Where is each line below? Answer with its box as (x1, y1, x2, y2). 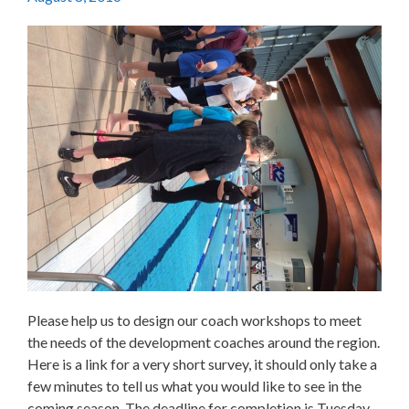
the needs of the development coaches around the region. (27, 333, 380, 351)
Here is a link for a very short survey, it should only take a (27, 355, 377, 372)
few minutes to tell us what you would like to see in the (27, 377, 362, 394)
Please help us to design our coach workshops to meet (27, 311, 362, 329)
